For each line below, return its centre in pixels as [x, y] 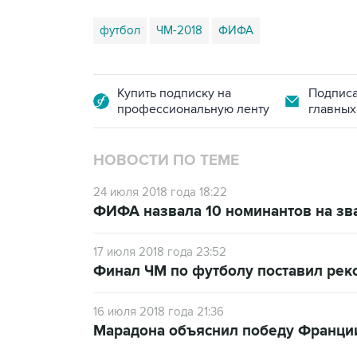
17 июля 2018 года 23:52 [160, 252]
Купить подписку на [174, 94]
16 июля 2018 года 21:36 [159, 312]
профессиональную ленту [193, 110]
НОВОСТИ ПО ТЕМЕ [166, 161]
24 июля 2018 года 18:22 [160, 192]
